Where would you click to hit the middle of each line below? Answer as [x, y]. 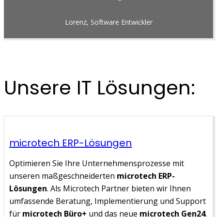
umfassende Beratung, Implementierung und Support [108, 201]
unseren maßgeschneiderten [63, 176]
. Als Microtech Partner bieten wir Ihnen [119, 188]
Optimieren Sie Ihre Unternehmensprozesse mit [97, 163]
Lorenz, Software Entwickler [108, 22]
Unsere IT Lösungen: [100, 88]
